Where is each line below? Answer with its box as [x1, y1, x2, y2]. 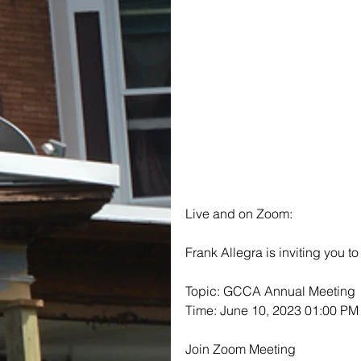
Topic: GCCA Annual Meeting [185, 282, 355, 299]
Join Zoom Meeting [185, 340, 296, 357]
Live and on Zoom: [185, 205, 293, 222]
